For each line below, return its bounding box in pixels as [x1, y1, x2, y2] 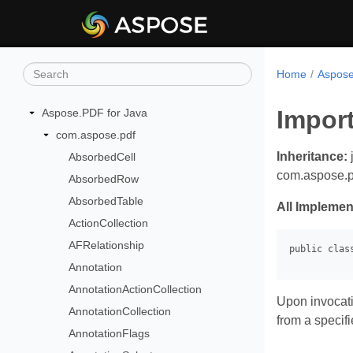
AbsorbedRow [69, 173, 139, 185]
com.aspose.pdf [55, 128, 136, 141]
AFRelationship [69, 239, 145, 251]
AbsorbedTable [69, 195, 144, 207]
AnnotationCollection [69, 305, 172, 318]
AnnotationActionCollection [69, 283, 203, 295]
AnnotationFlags [69, 327, 150, 340]
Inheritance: [277, 150, 347, 163]
